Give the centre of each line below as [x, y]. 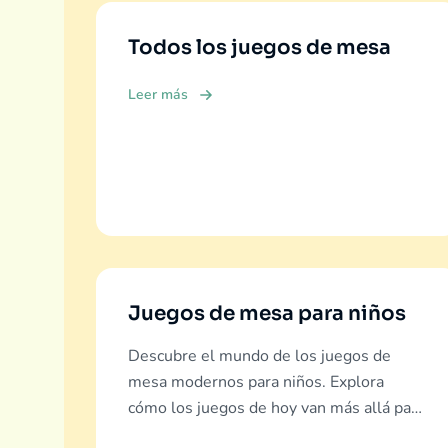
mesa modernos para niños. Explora [256, 382]
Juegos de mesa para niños [267, 313]
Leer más [158, 94]
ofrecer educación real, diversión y [250, 434]
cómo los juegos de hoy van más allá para [276, 408]
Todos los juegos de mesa [259, 47]
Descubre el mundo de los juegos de [259, 356]
